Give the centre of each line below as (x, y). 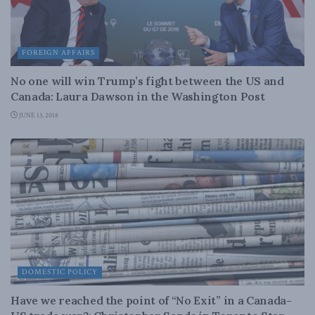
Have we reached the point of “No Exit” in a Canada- (151, 300)
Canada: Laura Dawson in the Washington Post (138, 96)
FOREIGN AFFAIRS (58, 53)
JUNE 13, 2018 (38, 116)
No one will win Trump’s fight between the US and (147, 81)
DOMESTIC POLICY (60, 272)
